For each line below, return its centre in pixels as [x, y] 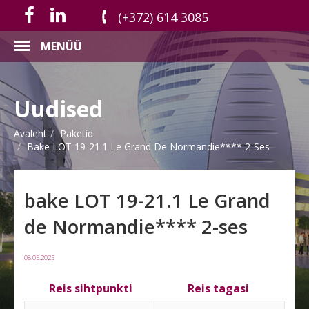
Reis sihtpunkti [90, 289]
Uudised [58, 109]
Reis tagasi [218, 289]
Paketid [77, 134]
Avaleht [30, 134]
